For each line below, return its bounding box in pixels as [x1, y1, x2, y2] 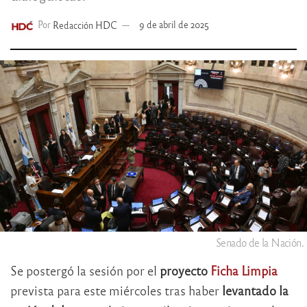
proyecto [160, 262, 210, 279]
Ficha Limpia [210, 262, 278, 279]
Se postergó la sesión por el [10, 262, 160, 279]
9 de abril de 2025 [139, 19, 210, 31]
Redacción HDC [53, 19, 118, 31]
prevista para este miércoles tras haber [10, 282, 222, 299]
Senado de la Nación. [216, 236, 304, 249]
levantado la [222, 282, 288, 299]
